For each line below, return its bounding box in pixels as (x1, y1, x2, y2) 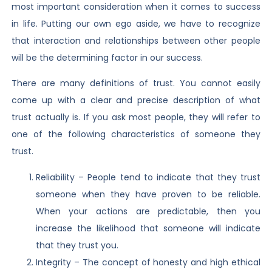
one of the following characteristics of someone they (11, 128, 261, 141)
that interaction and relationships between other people (11, 35, 261, 47)
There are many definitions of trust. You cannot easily (11, 77, 261, 90)
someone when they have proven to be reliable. (35, 188, 261, 200)
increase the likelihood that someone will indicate (35, 222, 261, 234)
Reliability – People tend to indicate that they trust (35, 171, 261, 183)
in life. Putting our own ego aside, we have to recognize (11, 18, 261, 30)
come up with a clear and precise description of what (11, 94, 261, 107)
